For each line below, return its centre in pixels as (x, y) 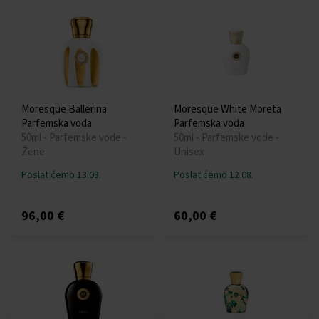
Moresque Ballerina (64, 109)
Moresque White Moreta (228, 109)
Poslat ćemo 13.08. (61, 175)
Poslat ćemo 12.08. (214, 175)
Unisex (189, 152)
